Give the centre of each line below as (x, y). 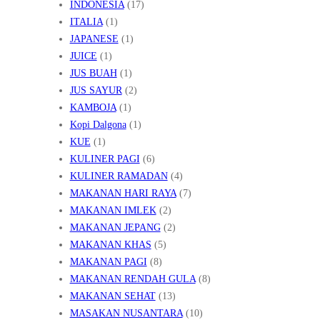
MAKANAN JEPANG (115, 227)
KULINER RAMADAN (119, 176)
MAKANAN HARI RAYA (123, 193)
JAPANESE (94, 39)
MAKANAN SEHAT (112, 296)
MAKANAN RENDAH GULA (132, 279)
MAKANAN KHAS (110, 244)
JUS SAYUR (96, 90)
